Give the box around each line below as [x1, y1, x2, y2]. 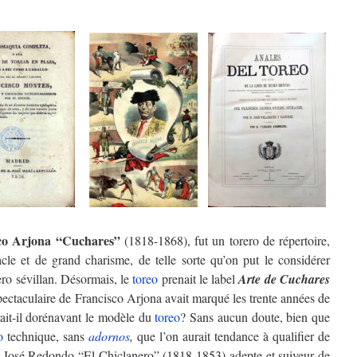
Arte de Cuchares [238, 270, 331, 288]
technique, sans [3, 328, 88, 344]
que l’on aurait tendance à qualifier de [133, 328, 330, 344]
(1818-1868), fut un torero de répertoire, [120, 232, 330, 249]
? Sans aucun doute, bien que [180, 308, 331, 325]
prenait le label [158, 270, 239, 287]
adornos [88, 328, 130, 344]
